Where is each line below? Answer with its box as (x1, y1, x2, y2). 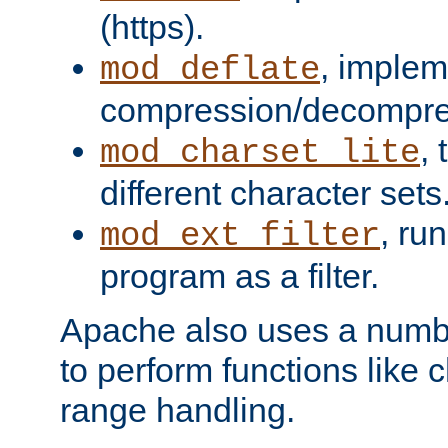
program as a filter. (100, 256, 379, 295)
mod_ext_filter (100, 216, 380, 255)
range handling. (60, 390, 295, 429)
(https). (100, 7, 204, 46)
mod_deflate (100, 50, 320, 89)
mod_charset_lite (100, 133, 420, 172)
